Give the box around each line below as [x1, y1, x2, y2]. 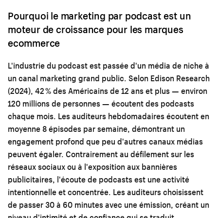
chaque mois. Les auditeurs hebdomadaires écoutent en [8, 110, 209, 121]
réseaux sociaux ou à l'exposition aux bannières [8, 161, 177, 172]
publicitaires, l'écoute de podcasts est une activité [8, 174, 189, 184]
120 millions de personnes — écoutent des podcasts [8, 98, 194, 109]
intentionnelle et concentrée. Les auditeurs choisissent [8, 186, 203, 197]
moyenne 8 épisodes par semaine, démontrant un [8, 123, 185, 134]
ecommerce [8, 36, 60, 49]
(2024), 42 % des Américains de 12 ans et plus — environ [8, 85, 207, 96]
